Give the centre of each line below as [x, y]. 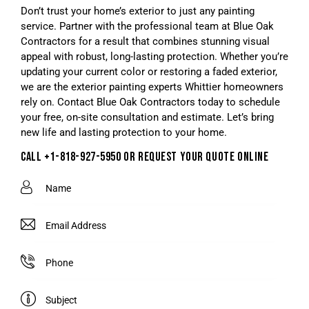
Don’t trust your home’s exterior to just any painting [138, 11]
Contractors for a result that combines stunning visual [145, 41]
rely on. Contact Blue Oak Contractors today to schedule [150, 102]
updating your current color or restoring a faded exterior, [149, 71]
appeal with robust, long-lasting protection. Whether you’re [154, 56]
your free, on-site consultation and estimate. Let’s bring [147, 117]
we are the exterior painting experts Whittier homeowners [152, 87]
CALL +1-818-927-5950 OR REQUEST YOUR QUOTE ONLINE [145, 157]
